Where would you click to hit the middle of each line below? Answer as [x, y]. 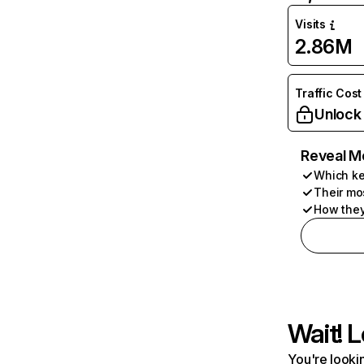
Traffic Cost [329, 93]
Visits [310, 24]
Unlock [338, 114]
